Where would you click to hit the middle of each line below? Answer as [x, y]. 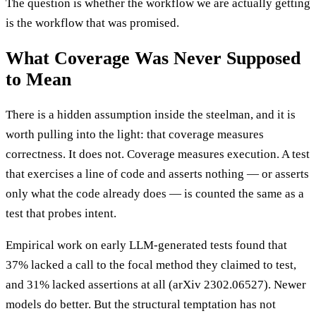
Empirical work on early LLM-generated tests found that [146, 245]
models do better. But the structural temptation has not [141, 305]
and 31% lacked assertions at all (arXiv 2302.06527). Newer [156, 285]
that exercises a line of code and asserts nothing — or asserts [157, 174]
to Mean [38, 80]
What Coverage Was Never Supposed [153, 59]
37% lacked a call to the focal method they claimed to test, [151, 265]
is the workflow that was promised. [92, 23]
